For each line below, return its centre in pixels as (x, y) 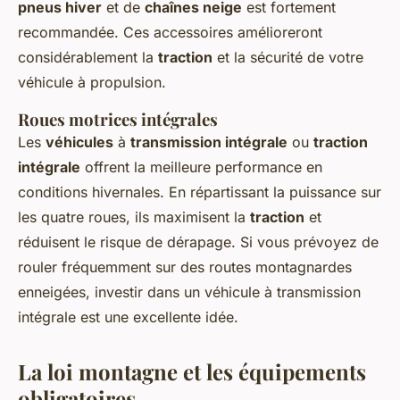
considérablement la (88, 58)
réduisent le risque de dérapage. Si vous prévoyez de (198, 242)
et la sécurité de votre (288, 58)
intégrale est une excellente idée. (128, 317)
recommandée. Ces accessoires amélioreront (170, 33)
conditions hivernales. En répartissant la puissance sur (200, 192)
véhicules (79, 142)
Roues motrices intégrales (118, 120)
